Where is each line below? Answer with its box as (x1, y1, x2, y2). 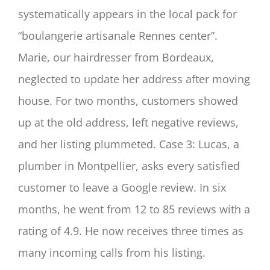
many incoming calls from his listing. (18, 245, 206, 260)
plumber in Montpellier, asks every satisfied (18, 159, 240, 174)
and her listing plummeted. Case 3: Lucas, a (18, 137, 239, 152)
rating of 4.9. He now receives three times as (18, 224, 243, 239)
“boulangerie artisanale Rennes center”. (18, 28, 218, 43)
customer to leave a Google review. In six (18, 180, 226, 195)
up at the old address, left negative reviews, (18, 115, 239, 130)
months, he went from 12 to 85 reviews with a (18, 202, 250, 217)
